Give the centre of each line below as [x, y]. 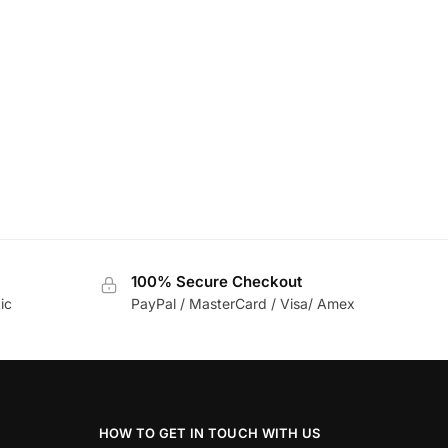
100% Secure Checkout [216, 281]
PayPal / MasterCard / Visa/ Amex [242, 304]
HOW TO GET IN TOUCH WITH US [209, 432]
